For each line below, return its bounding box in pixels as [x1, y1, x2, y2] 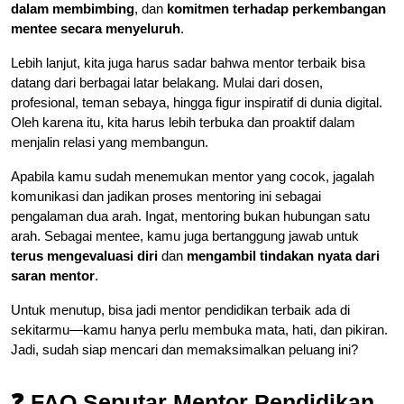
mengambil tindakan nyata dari [187, 247, 380, 263]
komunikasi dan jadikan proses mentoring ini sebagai [11, 188, 321, 204]
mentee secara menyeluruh [11, 20, 180, 36]
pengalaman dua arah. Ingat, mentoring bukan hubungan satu [11, 207, 370, 224]
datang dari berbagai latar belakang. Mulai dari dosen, [11, 74, 323, 90]
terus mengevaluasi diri [11, 247, 158, 263]
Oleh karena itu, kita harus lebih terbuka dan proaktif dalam [11, 114, 355, 130]
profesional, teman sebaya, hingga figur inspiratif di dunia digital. [11, 94, 382, 110]
